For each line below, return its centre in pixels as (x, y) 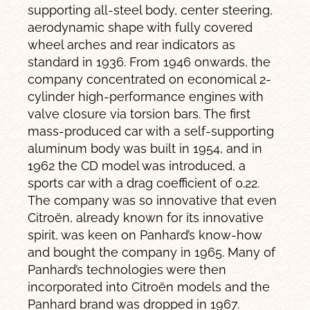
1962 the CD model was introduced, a (137, 165)
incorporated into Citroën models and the (149, 286)
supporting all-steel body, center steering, (151, 10)
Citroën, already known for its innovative (146, 217)
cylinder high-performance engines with (146, 96)
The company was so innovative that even (153, 200)
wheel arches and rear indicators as (132, 44)
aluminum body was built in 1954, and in (145, 148)
